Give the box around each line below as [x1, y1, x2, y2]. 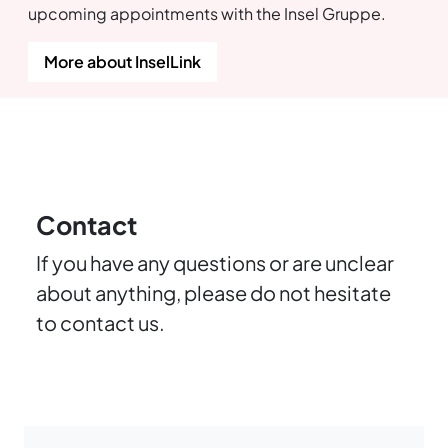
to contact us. [36, 310, 168, 336]
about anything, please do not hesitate [36, 280, 391, 306]
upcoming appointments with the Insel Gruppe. [28, 3, 386, 25]
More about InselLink [44, 51, 201, 73]
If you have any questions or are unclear [36, 250, 394, 276]
